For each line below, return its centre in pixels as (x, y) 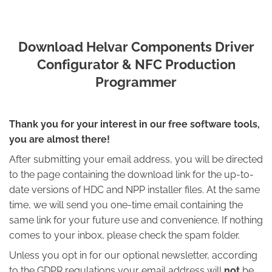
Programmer (136, 82)
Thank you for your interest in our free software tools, (134, 124)
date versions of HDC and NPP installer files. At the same (134, 190)
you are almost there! (59, 140)
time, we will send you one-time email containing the (126, 205)
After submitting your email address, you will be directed (136, 160)
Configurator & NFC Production (136, 64)
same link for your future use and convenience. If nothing (136, 220)
